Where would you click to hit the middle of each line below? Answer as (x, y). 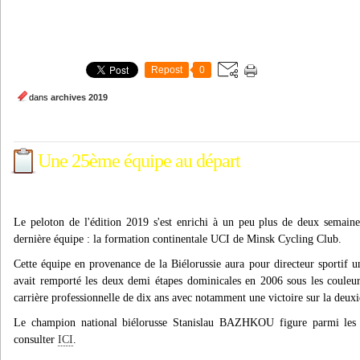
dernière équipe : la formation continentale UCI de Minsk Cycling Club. (178, 239)
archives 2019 (79, 97)
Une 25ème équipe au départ (139, 161)
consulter (36, 340)
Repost (167, 70)
